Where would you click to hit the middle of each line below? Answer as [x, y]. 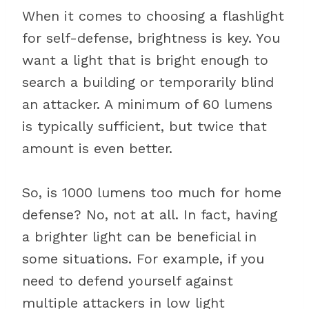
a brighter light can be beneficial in [139, 237]
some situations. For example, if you [143, 259]
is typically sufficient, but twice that [144, 126]
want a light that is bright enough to [145, 60]
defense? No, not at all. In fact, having [150, 215]
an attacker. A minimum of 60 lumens [147, 104]
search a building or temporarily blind [148, 82]
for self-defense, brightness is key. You [151, 38]
